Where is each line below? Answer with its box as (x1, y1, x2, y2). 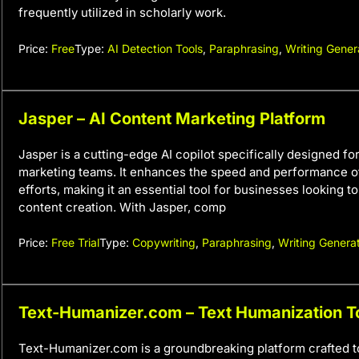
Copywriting (132, 236, 196, 249)
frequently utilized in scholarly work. (18, 5, 226, 20)
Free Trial (51, 236, 99, 249)
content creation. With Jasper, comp (18, 199, 226, 215)
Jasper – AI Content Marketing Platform (18, 108, 325, 128)
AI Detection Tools (107, 41, 203, 55)
